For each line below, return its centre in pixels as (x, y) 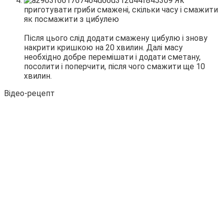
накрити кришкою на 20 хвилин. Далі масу (103, 48)
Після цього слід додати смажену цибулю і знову (116, 38)
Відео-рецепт (29, 94)
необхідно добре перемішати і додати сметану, (112, 57)
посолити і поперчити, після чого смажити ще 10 (114, 67)
